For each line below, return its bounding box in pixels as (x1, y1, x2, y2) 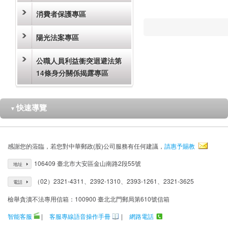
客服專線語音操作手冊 (49, 212, 110, 220)
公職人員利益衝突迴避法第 (36, 55, 122, 66)
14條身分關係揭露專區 (36, 68, 108, 78)
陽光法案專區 (36, 32, 79, 42)
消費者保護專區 (36, 9, 86, 19)
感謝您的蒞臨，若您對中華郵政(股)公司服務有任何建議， (8, 141, 164, 150)
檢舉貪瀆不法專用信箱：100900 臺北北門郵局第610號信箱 (8, 194, 169, 203)
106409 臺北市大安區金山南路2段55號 (34, 159, 141, 167)
